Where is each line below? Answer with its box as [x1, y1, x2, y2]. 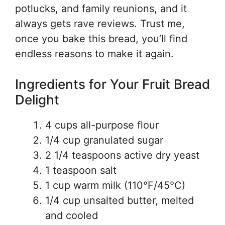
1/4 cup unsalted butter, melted [45, 194, 194, 206]
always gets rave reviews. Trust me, [15, 18, 185, 30]
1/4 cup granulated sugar [45, 134, 163, 146]
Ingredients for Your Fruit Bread [15, 76, 210, 92]
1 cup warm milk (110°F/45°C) [45, 179, 185, 191]
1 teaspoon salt [45, 164, 117, 176]
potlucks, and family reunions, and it [15, 3, 187, 15]
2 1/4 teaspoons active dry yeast [45, 149, 199, 161]
